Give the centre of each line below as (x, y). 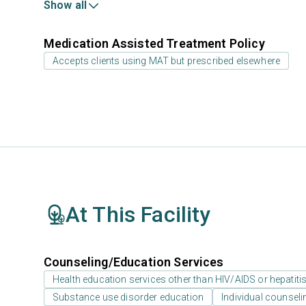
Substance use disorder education (128, 297)
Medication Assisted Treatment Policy (154, 43)
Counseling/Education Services (134, 262)
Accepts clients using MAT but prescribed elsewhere (166, 61)
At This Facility (138, 214)
